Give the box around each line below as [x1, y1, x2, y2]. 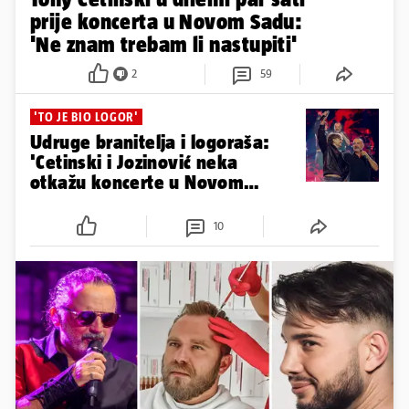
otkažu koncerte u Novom [30, 171, 245, 193]
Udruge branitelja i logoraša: [30, 131, 270, 152]
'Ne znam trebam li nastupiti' [30, 31, 298, 57]
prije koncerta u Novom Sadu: [30, 8, 303, 34]
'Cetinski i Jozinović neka [30, 151, 238, 173]
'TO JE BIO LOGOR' [34, 109, 139, 124]
